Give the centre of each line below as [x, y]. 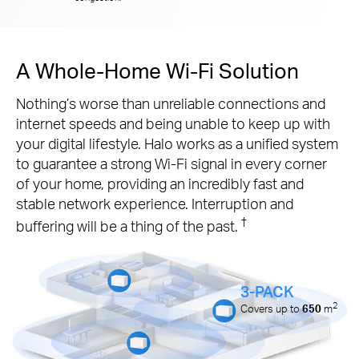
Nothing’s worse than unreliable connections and [171, 103]
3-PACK [268, 291]
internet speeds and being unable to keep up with [173, 123]
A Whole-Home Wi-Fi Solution [157, 71]
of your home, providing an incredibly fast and [160, 184]
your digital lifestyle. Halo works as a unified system [177, 143]
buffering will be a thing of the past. [129, 226]
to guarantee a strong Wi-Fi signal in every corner [171, 163]
